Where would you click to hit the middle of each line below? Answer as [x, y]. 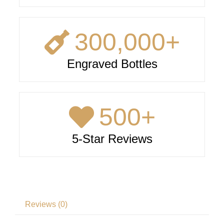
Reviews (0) [46, 204]
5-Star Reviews [112, 139]
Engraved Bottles [112, 64]
